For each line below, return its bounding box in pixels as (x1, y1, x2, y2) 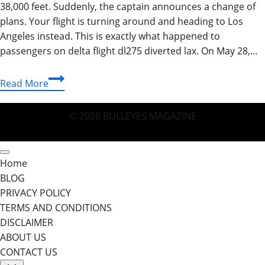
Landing (48, 248, 83, 261)
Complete (48, 174, 91, 188)
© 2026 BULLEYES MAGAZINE (69, 109, 196, 123)
